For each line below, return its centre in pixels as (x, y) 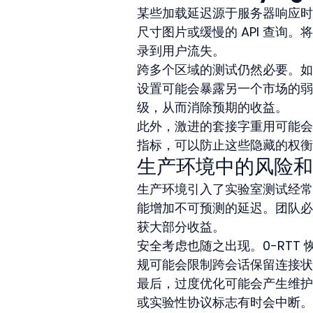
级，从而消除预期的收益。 (212, 107)
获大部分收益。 (181, 226)
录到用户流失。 (181, 50)
